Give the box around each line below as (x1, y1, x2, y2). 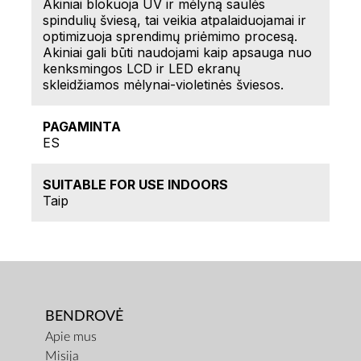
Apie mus (45, 330, 97, 343)
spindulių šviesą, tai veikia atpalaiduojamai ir (43, 12, 306, 28)
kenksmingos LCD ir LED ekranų (43, 60, 240, 77)
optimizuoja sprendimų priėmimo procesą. (43, 28, 297, 44)
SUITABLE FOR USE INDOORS (43, 176, 228, 193)
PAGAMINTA (43, 118, 121, 135)
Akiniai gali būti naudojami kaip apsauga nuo (43, 44, 312, 60)
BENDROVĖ (45, 309, 123, 323)
